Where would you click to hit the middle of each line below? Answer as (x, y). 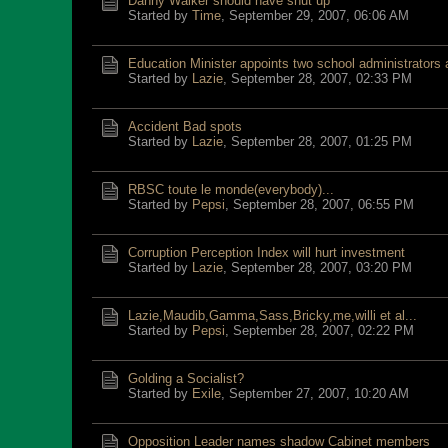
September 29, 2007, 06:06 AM (319, 15)
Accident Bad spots (185, 126)
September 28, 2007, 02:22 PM (323, 330)
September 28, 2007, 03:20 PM (321, 267)
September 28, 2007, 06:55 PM (323, 204)
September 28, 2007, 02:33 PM (321, 78)
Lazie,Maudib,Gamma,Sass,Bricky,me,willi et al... (272, 315)
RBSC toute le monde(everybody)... (231, 189)
